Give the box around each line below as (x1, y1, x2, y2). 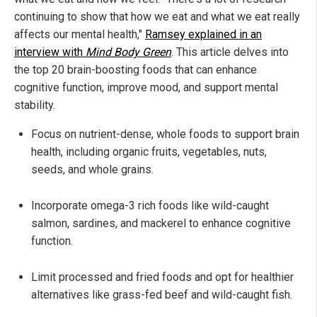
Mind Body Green (86, 45, 171, 59)
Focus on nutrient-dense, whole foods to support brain (31, 127, 299, 142)
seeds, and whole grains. (31, 163, 154, 177)
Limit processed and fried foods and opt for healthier (31, 270, 294, 284)
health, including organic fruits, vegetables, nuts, (31, 145, 267, 159)
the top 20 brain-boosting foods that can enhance (14, 63, 257, 77)
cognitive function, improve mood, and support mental (14, 81, 278, 95)
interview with (14, 45, 86, 59)
